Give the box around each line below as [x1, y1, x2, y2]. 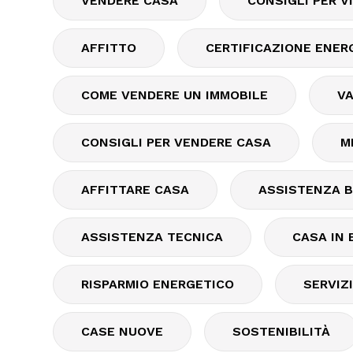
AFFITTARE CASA [81, 182, 189, 197]
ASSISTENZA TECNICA [81, 229, 223, 244]
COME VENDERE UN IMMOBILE [81, 87, 268, 102]
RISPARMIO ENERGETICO [81, 277, 234, 292]
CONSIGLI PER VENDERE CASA [81, 135, 271, 150]
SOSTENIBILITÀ [232, 324, 330, 339]
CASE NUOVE [81, 324, 163, 339]
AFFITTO [81, 40, 136, 55]
